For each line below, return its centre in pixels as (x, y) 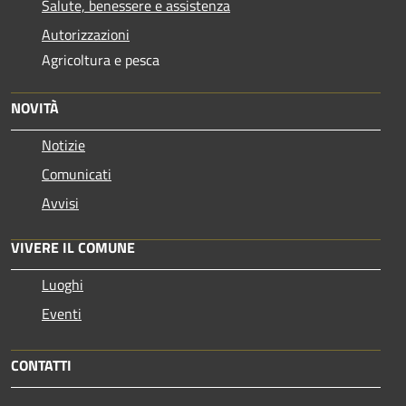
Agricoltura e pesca (101, 60)
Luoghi (63, 285)
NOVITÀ (35, 108)
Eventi (62, 314)
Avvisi (60, 203)
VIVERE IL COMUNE (73, 248)
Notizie (63, 145)
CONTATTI (41, 366)
